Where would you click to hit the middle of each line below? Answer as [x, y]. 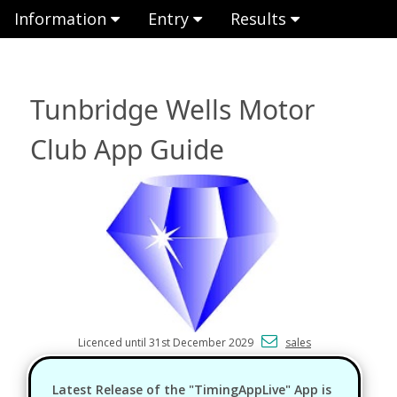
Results [261, 19]
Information [62, 19]
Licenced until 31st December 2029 [170, 342]
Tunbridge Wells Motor [173, 109]
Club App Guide [128, 149]
